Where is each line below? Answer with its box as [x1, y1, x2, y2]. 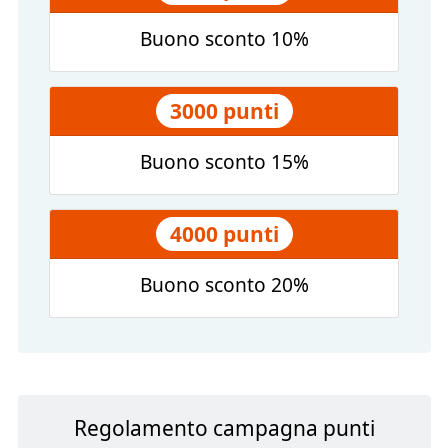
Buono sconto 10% [139, 25, 309, 53]
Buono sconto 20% [139, 271, 309, 299]
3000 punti [169, 97, 279, 126]
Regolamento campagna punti [73, 414, 375, 443]
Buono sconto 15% [139, 148, 309, 176]
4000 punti [169, 220, 279, 249]
